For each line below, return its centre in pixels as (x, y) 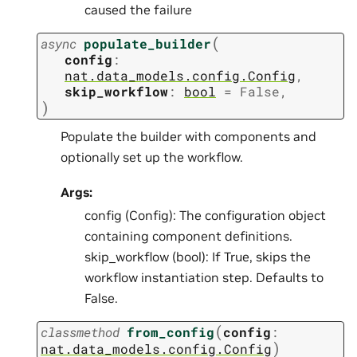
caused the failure (138, 10)
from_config (171, 331)
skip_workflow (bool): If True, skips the (198, 257)
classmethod (80, 331)
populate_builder (147, 44)
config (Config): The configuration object (205, 216)
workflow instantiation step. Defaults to (204, 278)
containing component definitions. (188, 236)
